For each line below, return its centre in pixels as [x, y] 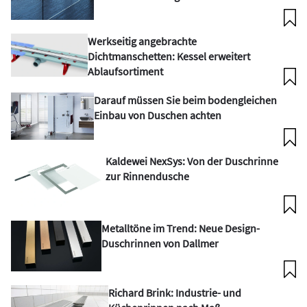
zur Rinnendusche [147, 176]
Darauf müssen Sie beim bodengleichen [186, 100]
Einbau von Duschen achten [158, 115]
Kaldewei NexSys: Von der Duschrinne [192, 161]
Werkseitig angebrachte [142, 41]
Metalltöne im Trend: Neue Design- [181, 228]
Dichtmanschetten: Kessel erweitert [169, 56]
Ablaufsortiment [125, 71]
